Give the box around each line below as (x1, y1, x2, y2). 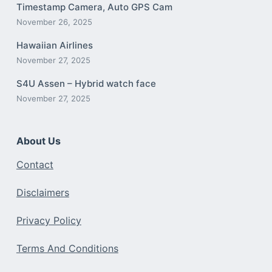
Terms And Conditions (16, 242, 118, 255)
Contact (16, 158, 53, 171)
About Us (16, 134, 61, 147)
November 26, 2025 (16, 16, 92, 27)
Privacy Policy (16, 214, 81, 227)
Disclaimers (16, 186, 69, 199)
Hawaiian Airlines (16, 39, 93, 51)
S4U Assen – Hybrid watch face (16, 77, 156, 89)
